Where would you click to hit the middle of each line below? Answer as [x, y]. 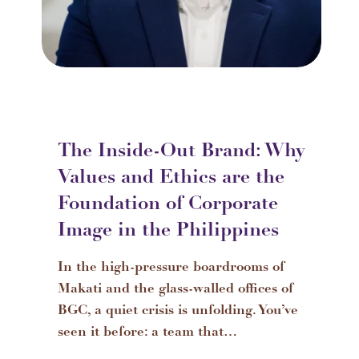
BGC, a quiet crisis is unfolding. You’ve [178, 311]
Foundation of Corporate [168, 205]
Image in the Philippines [168, 232]
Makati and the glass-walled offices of [175, 290]
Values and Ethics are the [171, 179]
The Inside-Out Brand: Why [182, 152]
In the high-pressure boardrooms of [171, 268]
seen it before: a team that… [147, 333]
